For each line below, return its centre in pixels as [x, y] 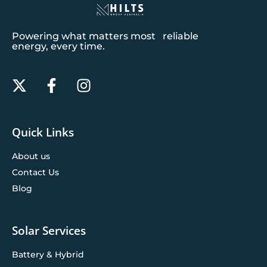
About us [31, 156]
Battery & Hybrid [48, 254]
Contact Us [35, 172]
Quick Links [43, 132]
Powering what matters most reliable [105, 36]
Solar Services [49, 230]
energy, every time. [58, 46]
